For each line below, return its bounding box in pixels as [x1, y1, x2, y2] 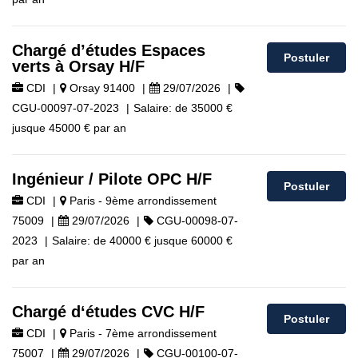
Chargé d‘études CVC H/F [12, 303, 205, 320]
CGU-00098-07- [153, 214, 238, 227]
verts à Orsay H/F [12, 58, 145, 75]
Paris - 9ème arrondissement [66, 194, 217, 207]
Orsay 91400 [66, 82, 135, 94]
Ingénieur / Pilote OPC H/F [12, 170, 212, 188]
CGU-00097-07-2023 [12, 101, 119, 114]
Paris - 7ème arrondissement [66, 327, 217, 340]
